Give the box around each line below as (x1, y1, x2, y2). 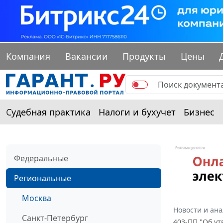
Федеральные (14, 153, 68, 164)
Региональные (14, 173, 71, 184)
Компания (6, 50, 50, 63)
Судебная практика (6, 106, 91, 118)
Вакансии (65, 50, 108, 63)
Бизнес (184, 106, 215, 118)
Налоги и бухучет (99, 106, 176, 118)
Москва (22, 193, 51, 204)
